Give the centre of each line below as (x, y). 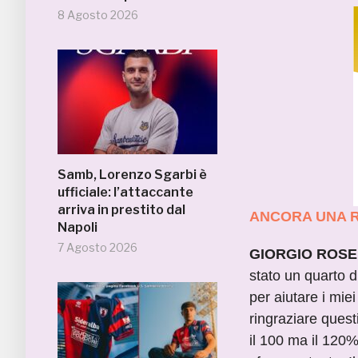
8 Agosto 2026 (98, 15)
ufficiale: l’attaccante (125, 192)
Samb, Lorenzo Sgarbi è (132, 175)
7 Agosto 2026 (97, 247)
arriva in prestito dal (121, 210)
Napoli (78, 227)
